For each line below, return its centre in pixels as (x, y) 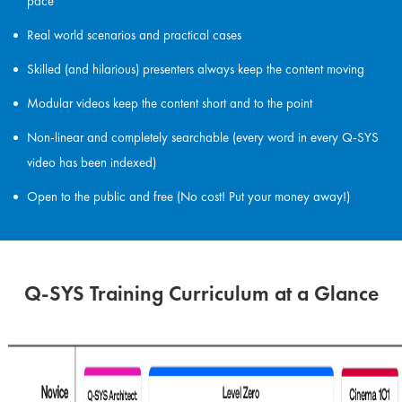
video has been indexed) (92, 162)
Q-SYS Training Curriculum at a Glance (201, 294)
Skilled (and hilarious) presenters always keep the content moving (196, 69)
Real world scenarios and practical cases (134, 35)
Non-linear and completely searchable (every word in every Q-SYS (203, 137)
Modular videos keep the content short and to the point (170, 103)
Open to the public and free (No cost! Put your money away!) (188, 196)
